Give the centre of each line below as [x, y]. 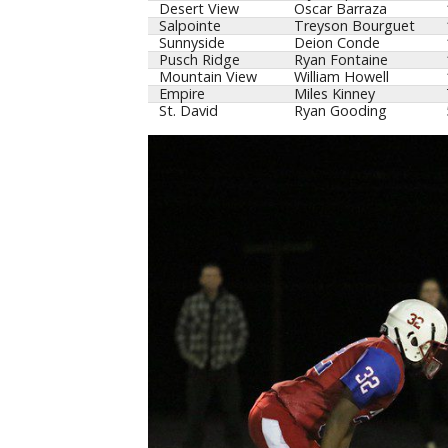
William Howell [341, 76]
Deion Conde [336, 42]
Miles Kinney [334, 93]
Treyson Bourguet [354, 25]
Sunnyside [191, 42]
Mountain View [207, 76]
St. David [188, 110]
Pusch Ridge [199, 59]
